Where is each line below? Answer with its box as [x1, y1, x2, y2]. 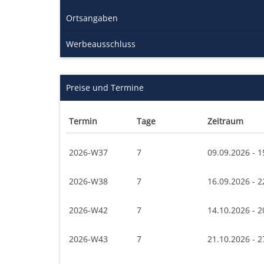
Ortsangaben [66, 12, 118, 24]
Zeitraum [207, 115, 243, 127]
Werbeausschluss [66, 38, 136, 49]
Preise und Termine [66, 81, 144, 93]
